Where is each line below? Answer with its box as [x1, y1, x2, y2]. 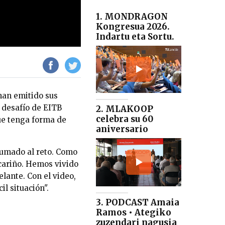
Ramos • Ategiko [96, 207, 171, 218]
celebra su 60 [96, 114, 153, 125]
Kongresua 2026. [96, 21, 170, 32]
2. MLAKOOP [96, 103, 153, 115]
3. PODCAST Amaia [96, 197, 179, 208]
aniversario [96, 124, 148, 135]
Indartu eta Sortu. [96, 31, 174, 42]
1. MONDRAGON [96, 11, 168, 22]
